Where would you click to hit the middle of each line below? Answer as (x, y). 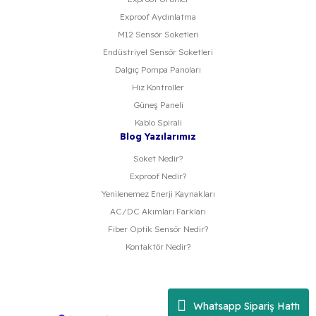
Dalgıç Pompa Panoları (158, 70)
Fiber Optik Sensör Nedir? (158, 229)
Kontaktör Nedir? (158, 247)
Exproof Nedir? (158, 176)
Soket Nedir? (158, 159)
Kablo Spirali (158, 123)
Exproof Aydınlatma (158, 17)
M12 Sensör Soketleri (158, 35)
